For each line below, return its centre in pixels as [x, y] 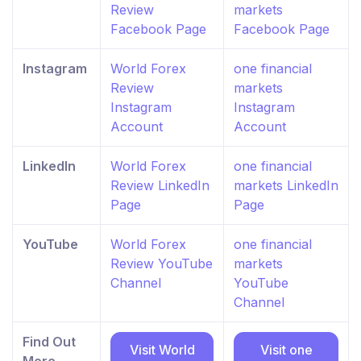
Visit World [162, 349]
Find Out [49, 341]
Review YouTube [162, 263]
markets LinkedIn [286, 185]
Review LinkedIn [160, 185]
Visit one [286, 349]
